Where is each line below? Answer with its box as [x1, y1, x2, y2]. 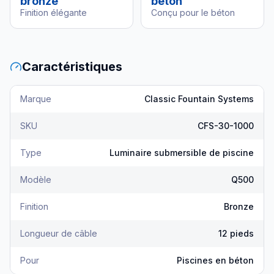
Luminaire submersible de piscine [109, 147, 254, 158]
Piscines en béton [177, 255, 254, 265]
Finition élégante [20, 7, 87, 18]
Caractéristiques [22, 59, 122, 74]
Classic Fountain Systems [144, 94, 254, 104]
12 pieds [218, 228, 254, 239]
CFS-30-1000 [198, 120, 254, 131]
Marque [20, 94, 51, 104]
